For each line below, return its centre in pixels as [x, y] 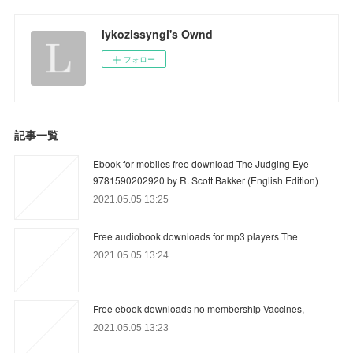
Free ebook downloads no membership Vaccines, [199, 308]
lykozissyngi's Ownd [158, 33]
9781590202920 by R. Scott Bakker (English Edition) [206, 180]
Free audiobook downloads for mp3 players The [196, 236]
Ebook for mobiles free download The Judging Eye [201, 163]
